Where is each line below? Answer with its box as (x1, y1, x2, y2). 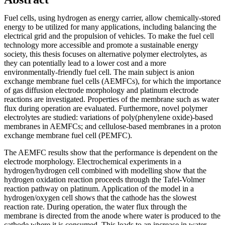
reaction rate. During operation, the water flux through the (4, 202, 187, 211)
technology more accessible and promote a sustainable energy (4, 40, 198, 49)
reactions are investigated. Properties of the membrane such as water (4, 94, 219, 103)
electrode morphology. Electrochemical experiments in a (4, 157, 181, 166)
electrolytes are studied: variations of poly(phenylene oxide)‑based (4, 113, 213, 122)
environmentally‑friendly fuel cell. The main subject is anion (4, 67, 194, 76)
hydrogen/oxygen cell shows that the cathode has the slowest (4, 193, 196, 202)
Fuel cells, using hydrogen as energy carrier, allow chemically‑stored (4, 13, 220, 22)
